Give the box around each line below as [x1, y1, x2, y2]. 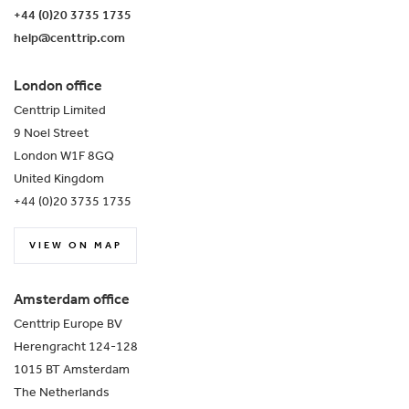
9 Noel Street [14, 121, 89, 146]
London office [14, 72, 102, 100]
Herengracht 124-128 [14, 335, 138, 360]
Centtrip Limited [14, 99, 106, 123]
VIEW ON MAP [29, 236, 122, 257]
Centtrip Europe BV [14, 312, 122, 337]
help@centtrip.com [14, 26, 125, 51]
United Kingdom [14, 167, 104, 192]
